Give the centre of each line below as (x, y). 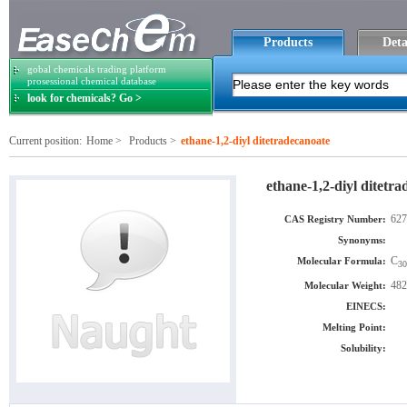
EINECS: (366, 307)
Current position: (45, 141)
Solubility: (363, 348)
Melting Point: (354, 328)
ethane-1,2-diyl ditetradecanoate (255, 141)
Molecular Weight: (345, 286)
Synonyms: (362, 240)
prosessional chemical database (92, 81)
